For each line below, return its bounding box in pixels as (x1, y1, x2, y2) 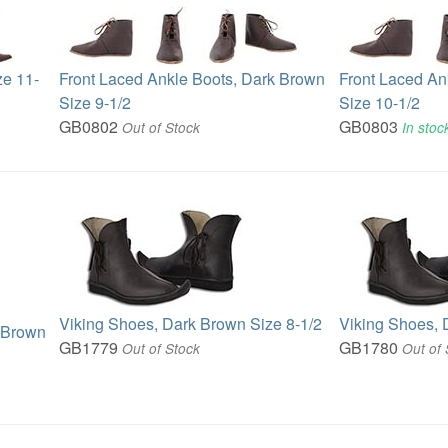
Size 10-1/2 (339, 90, 421, 114)
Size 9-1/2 (59, 90, 132, 114)
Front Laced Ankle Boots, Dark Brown (59, 66, 326, 90)
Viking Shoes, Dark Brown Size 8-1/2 (59, 311, 323, 335)
